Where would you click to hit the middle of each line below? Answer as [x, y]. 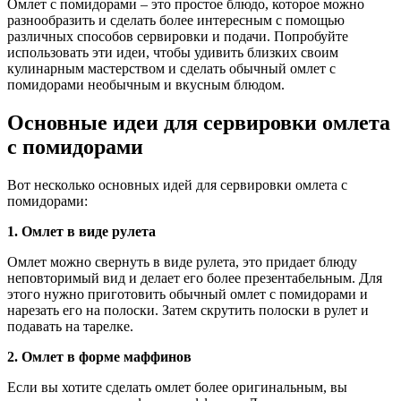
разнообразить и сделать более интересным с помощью [176, 20]
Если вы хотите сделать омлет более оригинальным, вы [177, 387]
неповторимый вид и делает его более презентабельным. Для [195, 277]
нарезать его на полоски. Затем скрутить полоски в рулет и [188, 310]
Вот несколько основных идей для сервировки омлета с [177, 184]
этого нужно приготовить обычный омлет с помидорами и [188, 294]
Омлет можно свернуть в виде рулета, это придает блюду [182, 261]
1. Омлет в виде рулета [81, 231]
